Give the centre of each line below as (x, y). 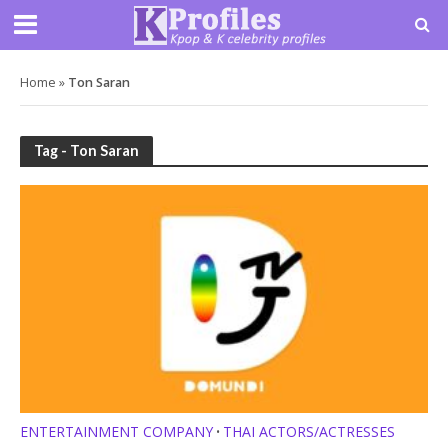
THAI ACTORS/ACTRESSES (309, 432)
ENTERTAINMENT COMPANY (116, 432)
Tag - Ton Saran (86, 150)
